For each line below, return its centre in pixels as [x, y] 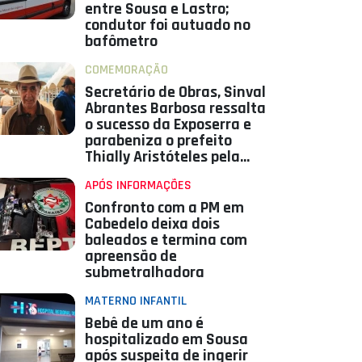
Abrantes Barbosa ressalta [175, 109]
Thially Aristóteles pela [162, 157]
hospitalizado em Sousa [166, 340]
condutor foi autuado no [167, 25]
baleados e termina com [166, 240]
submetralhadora [144, 273]
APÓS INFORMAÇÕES [138, 186]
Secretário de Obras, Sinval [175, 93]
